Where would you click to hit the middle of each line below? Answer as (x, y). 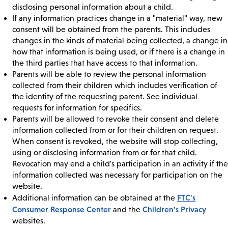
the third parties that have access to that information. (105, 63)
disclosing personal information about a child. (93, 7)
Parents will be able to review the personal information (109, 74)
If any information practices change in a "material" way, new (117, 18)
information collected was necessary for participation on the (117, 175)
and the (127, 210)
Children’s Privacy (174, 209)
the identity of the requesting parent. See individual (105, 97)
